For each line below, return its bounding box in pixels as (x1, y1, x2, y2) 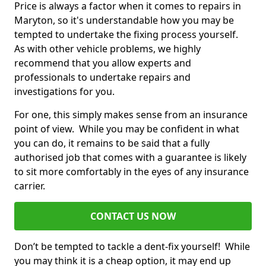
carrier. (14, 179, 47, 193)
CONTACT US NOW (90, 210, 176, 223)
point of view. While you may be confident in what (14, 122, 239, 136)
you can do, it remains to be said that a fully (14, 137, 210, 150)
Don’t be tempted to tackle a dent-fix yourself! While (14, 240, 250, 254)
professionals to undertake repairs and (14, 71, 191, 84)
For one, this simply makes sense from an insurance (14, 108, 248, 122)
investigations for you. (14, 85, 117, 99)
